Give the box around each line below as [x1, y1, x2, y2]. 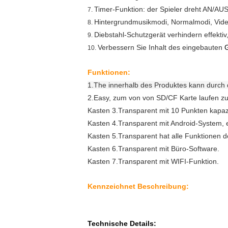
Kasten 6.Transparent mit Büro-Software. [88, 145, 219, 153]
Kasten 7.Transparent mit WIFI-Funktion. [88, 157, 219, 165]
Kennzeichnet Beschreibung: [88, 182, 189, 190]
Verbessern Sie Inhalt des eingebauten [98, 43, 224, 51]
